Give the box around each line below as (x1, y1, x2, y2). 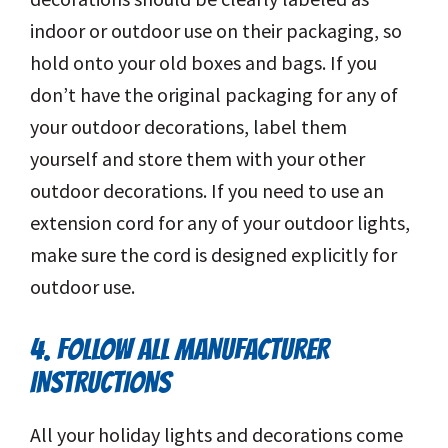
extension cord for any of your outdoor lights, (30, 210, 410, 236)
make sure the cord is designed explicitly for (30, 242, 397, 268)
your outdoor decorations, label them (30, 114, 347, 140)
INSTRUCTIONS (30, 367, 171, 399)
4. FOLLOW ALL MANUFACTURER (30, 334, 329, 366)
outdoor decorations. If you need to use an (30, 178, 384, 204)
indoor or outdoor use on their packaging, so (30, 18, 402, 44)
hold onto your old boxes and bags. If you (30, 50, 377, 76)
